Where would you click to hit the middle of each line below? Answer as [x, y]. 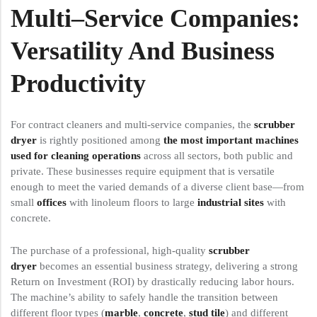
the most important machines [231, 140]
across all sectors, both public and [217, 156]
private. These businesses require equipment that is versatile [143, 172]
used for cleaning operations [76, 156]
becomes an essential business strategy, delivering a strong [167, 266]
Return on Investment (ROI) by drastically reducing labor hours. [152, 282]
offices [52, 203]
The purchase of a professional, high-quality [110, 251]
